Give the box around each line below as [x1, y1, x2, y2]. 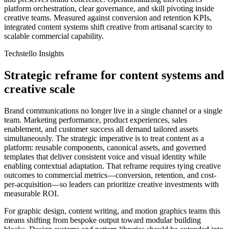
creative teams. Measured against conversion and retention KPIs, [4, 13, 212, 22]
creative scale [4, 82, 75, 96]
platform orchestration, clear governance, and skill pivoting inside [4, 4, 214, 13]
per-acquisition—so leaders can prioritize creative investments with [4, 179, 219, 189]
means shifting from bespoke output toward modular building [4, 215, 201, 224]
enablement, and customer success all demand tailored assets [4, 124, 198, 133]
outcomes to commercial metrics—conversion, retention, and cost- [4, 170, 216, 179]
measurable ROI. [4, 189, 59, 198]
